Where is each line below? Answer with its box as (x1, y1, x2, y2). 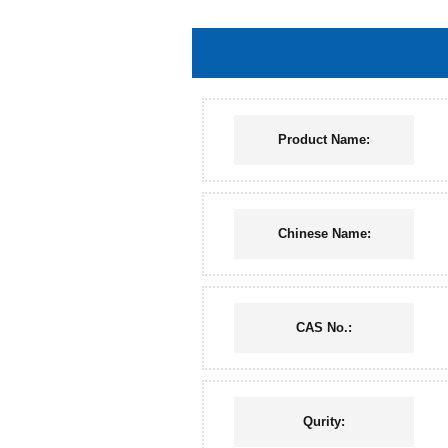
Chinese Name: (277, 226, 371, 241)
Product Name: (278, 132, 370, 147)
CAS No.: (296, 320, 352, 335)
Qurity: (303, 414, 345, 429)
